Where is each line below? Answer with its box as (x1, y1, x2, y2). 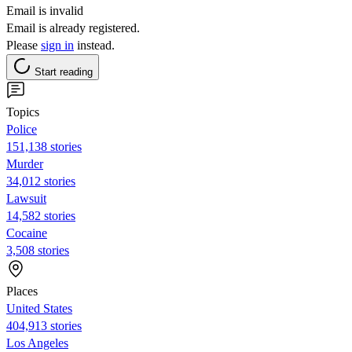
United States (6, 301, 72, 315)
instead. (74, 38, 115, 52)
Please (6, 38, 41, 52)
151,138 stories (6, 139, 82, 153)
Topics (6, 104, 39, 119)
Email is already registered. (6, 20, 140, 35)
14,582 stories (6, 208, 75, 222)
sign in (41, 38, 74, 52)
